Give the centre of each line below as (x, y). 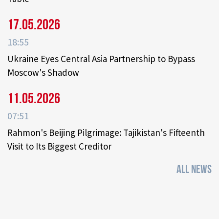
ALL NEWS (194, 170)
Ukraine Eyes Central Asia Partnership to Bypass (101, 59)
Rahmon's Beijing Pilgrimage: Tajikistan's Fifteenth (106, 133)
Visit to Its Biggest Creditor (59, 146)
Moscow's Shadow (43, 73)
